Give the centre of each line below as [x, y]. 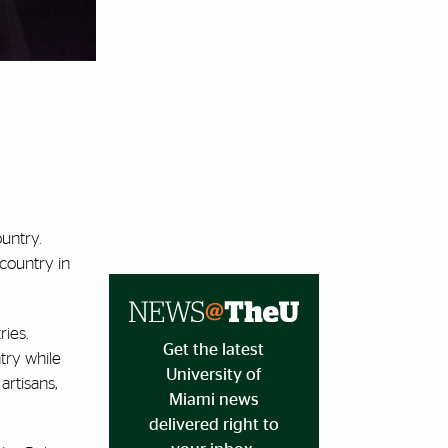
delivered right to [213, 424]
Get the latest [213, 349]
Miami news [213, 399]
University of [213, 374]
